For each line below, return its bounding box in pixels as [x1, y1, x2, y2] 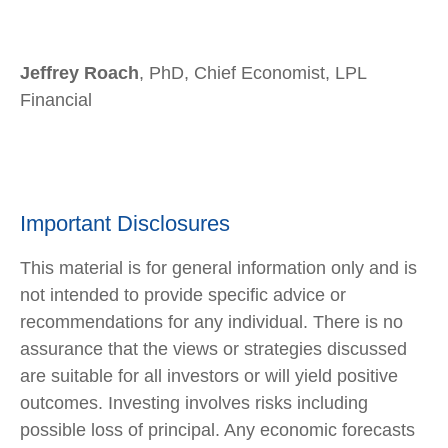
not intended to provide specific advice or [20, 285, 346, 306]
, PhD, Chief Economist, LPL [139, 63, 366, 84]
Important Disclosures [20, 211, 230, 237]
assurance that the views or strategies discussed [20, 339, 407, 360]
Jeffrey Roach [20, 63, 139, 84]
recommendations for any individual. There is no [20, 312, 403, 333]
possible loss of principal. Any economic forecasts [20, 420, 415, 441]
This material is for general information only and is [20, 258, 417, 279]
